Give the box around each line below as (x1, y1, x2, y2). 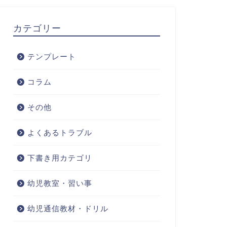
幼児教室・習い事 (27, 179, 92, 187)
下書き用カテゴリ (27, 154, 92, 162)
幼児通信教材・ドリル (27, 204, 108, 213)
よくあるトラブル (27, 128, 92, 137)
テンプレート (27, 52, 76, 61)
